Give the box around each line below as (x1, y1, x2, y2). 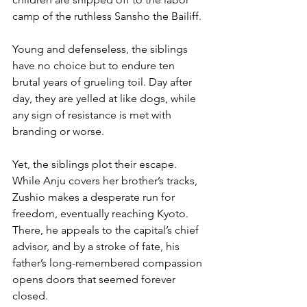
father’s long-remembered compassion (12, 256, 205, 270)
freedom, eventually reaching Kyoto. (12, 207, 191, 221)
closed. (12, 289, 48, 303)
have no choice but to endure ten (12, 59, 177, 73)
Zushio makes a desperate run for (12, 191, 177, 204)
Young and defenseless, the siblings (12, 42, 191, 56)
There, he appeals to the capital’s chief (12, 223, 201, 237)
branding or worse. (12, 125, 104, 138)
